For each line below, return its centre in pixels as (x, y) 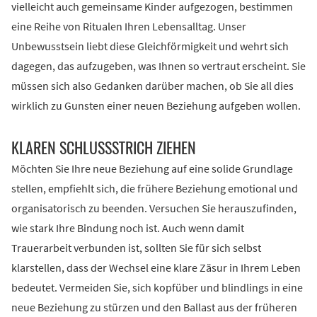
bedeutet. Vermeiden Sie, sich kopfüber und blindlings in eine (157, 288)
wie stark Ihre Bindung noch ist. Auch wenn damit (128, 228)
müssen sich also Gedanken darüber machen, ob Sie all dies (152, 87)
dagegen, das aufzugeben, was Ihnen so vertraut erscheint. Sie (158, 67)
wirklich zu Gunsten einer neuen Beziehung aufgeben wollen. (156, 106)
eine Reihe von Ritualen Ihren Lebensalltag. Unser (129, 27)
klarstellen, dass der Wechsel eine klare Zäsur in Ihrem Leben (156, 268)
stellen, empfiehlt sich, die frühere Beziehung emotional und (155, 189)
